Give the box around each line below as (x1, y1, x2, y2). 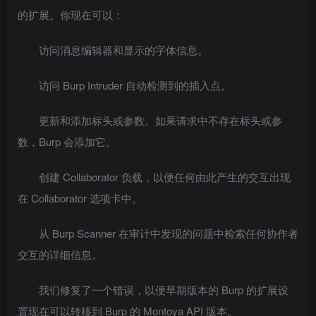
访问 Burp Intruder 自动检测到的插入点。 (39, 78, 231, 92)
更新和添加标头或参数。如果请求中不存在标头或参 (39, 113, 282, 128)
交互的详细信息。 (18, 247, 102, 262)
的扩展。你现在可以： (18, 7, 123, 22)
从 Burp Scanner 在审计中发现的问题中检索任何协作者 (39, 226, 298, 241)
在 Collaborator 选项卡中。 (18, 190, 142, 205)
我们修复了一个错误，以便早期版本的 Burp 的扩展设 (39, 282, 288, 297)
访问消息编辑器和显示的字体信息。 (39, 42, 208, 57)
